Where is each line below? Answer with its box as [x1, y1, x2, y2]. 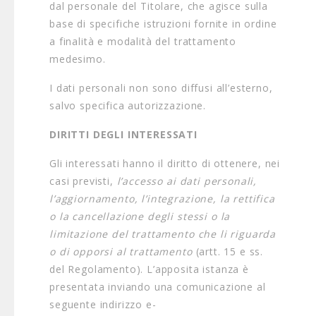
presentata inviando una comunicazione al [49, 280, 266, 293]
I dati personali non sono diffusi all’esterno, [49, 81, 273, 95]
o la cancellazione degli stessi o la [49, 209, 231, 223]
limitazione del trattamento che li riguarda [49, 227, 276, 241]
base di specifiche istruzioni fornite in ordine [49, 17, 277, 30]
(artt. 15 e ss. [192, 245, 264, 258]
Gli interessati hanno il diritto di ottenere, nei [49, 157, 281, 170]
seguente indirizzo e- [49, 298, 157, 311]
